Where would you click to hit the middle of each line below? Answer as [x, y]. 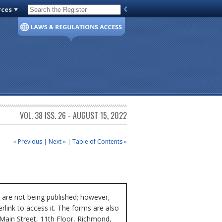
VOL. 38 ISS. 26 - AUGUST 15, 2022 [73, 116]
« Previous [28, 141]
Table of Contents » [100, 141]
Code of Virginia [55, 11]
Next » [57, 141]
